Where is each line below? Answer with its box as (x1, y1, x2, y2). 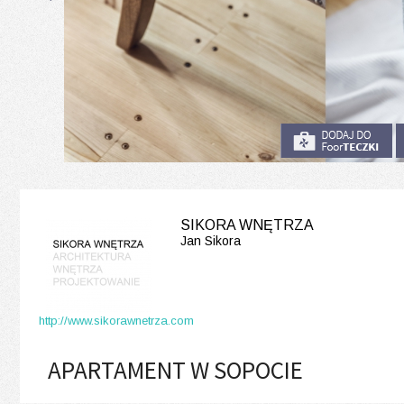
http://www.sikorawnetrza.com (39, 314, 194, 327)
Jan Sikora (180, 234, 241, 248)
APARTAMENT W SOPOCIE (48, 354, 303, 385)
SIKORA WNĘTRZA (180, 217, 314, 233)
